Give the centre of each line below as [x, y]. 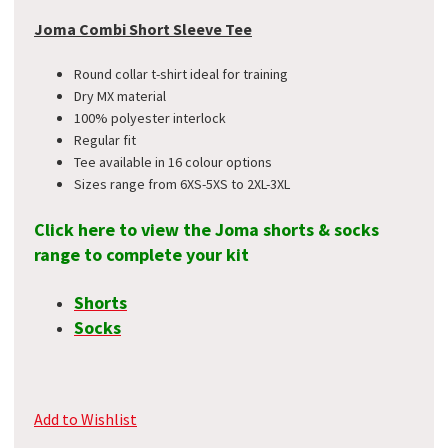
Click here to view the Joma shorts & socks [206, 230]
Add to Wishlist [85, 418]
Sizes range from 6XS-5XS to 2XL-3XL [182, 184]
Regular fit [105, 140]
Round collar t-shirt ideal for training [181, 74]
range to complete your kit [141, 255]
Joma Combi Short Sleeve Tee [143, 28]
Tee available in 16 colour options [173, 162]
